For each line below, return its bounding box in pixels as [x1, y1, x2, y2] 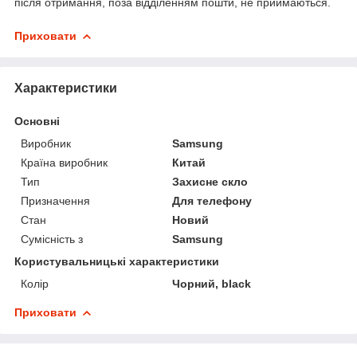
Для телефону [172, 194, 253, 207]
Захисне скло [172, 175, 249, 188]
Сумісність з [21, 232, 83, 245]
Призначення [21, 194, 90, 207]
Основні [14, 114, 60, 127]
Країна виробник [21, 155, 108, 169]
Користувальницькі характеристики [14, 254, 219, 268]
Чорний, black [172, 277, 252, 290]
